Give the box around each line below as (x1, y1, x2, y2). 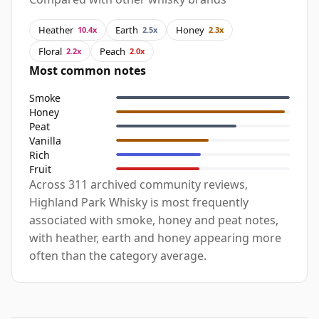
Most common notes (29, 63, 146, 79)
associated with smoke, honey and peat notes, (29, 212, 278, 229)
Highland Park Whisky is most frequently (29, 194, 249, 211)
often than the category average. (29, 248, 206, 264)
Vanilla (29, 133, 61, 147)
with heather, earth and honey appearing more (29, 230, 281, 246)
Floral (38, 44, 62, 58)
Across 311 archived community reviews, (29, 177, 248, 193)
